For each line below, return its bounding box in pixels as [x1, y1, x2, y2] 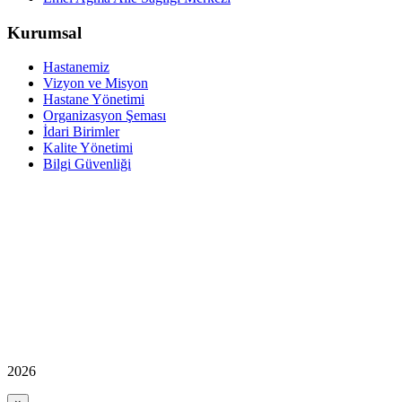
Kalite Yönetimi [43, 140, 133, 156]
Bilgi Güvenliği [43, 156, 131, 172]
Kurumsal [7, 22, 82, 42]
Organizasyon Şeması [43, 108, 166, 124]
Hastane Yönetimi [43, 92, 144, 108]
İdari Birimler [43, 124, 119, 140]
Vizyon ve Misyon [43, 75, 148, 92]
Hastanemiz [43, 59, 109, 75]
